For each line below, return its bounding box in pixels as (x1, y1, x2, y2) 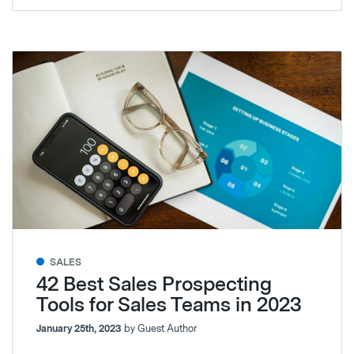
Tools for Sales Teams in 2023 (36, 292, 301, 316)
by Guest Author (124, 322, 197, 334)
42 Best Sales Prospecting (36, 272, 272, 296)
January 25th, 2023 (36, 322, 121, 334)
